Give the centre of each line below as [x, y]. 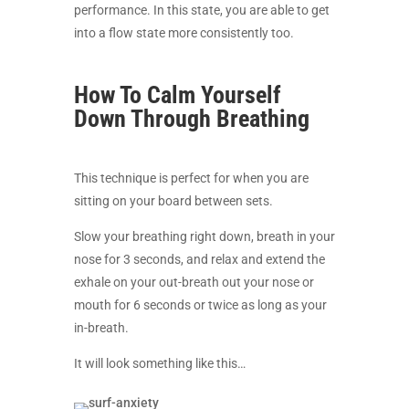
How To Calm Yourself [177, 95]
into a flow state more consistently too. [184, 33]
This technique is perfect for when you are [191, 178]
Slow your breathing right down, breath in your [204, 236]
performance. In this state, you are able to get [201, 10]
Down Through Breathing [191, 119]
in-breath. [101, 328]
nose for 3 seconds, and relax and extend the [199, 259]
